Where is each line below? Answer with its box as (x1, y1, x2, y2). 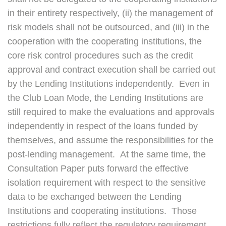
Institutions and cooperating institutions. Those (8, 206, 197, 216)
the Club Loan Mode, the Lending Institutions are (8, 93, 203, 103)
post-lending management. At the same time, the (8, 149, 206, 160)
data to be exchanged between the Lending (8, 192, 182, 202)
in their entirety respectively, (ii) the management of (8, 8, 213, 19)
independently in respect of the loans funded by (8, 121, 198, 132)
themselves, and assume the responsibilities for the (8, 135, 213, 146)
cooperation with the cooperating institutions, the (8, 36, 202, 47)
